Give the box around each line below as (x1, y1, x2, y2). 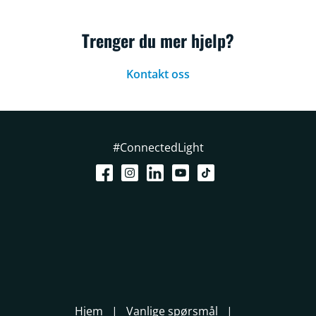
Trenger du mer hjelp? (82, 28, 234, 53)
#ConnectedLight (112, 140, 204, 155)
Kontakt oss (126, 66, 190, 82)
